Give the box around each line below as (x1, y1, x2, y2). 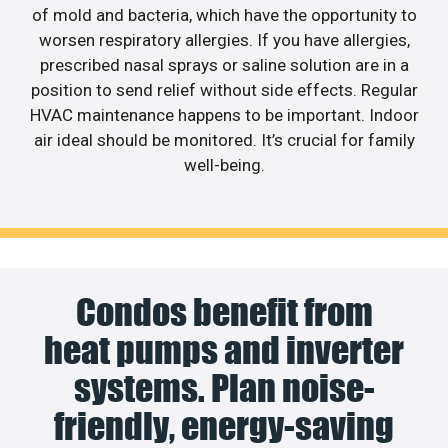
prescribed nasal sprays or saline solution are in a (39, 54, 409, 75)
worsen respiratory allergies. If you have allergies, (38, 29, 410, 50)
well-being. (183, 154, 265, 175)
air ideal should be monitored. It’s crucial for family (33, 129, 415, 150)
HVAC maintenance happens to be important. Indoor (29, 104, 419, 125)
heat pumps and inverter (44, 328, 404, 373)
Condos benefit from (75, 290, 373, 335)
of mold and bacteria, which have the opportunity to (31, 4, 417, 25)
